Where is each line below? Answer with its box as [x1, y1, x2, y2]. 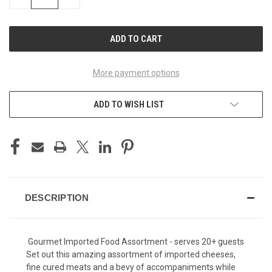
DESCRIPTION [24, 192, 89, 203]
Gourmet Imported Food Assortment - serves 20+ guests [28, 236, 244, 246]
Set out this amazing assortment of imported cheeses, [26, 249, 236, 259]
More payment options [92, 67, 180, 78]
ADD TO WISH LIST [93, 98, 164, 110]
